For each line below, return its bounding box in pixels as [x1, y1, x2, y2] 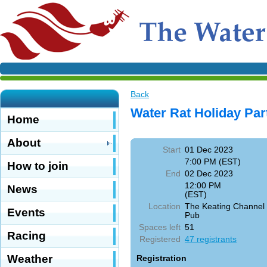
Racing [7, 229, 46, 242]
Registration [136, 253, 187, 263]
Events [7, 206, 45, 219]
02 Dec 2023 [185, 169, 234, 178]
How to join [7, 160, 69, 172]
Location [148, 201, 181, 211]
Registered [139, 234, 181, 244]
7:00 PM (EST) [185, 157, 241, 166]
